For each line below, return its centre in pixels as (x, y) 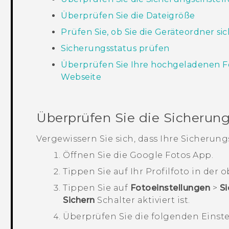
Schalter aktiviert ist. (142, 200)
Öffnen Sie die (96, 155)
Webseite (81, 77)
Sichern (79, 200)
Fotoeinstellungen (170, 188)
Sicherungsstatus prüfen (115, 49)
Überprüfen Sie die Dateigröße (128, 16)
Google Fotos (160, 155)
